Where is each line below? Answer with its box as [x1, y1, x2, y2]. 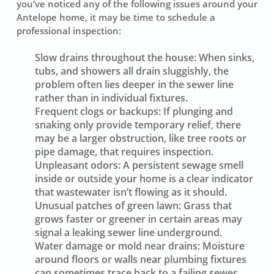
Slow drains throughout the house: [34, 51, 196, 65]
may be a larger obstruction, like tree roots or [34, 131, 246, 146]
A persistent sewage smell [120, 158, 243, 172]
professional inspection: [16, 24, 121, 37]
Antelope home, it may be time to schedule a [16, 10, 215, 23]
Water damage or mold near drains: [34, 239, 200, 253]
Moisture [199, 239, 245, 253]
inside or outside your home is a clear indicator [34, 172, 253, 186]
